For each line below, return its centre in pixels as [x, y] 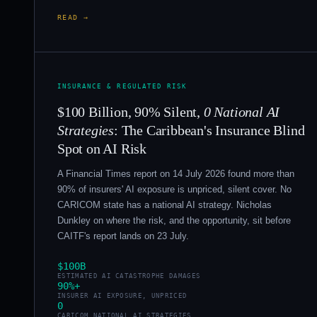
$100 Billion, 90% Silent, [131, 111]
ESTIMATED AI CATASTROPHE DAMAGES [129, 276]
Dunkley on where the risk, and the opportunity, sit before [174, 221]
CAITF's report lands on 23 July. [123, 236]
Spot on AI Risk [102, 148]
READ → [73, 17]
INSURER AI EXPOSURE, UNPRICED [122, 296]
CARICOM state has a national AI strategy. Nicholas [165, 205]
